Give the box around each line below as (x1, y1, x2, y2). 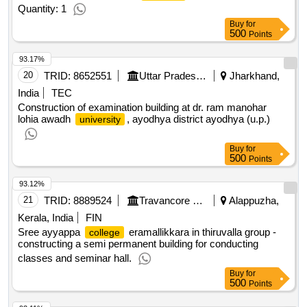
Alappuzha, (227, 195, 279, 207)
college (89, 227, 120, 238)
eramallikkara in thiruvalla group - (126, 226, 276, 238)
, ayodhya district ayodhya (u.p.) (127, 113, 270, 125)
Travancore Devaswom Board (193, 195, 203, 207)
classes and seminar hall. (18, 252, 132, 265)
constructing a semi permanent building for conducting (18, 238, 258, 250)
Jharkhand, (227, 70, 280, 82)
